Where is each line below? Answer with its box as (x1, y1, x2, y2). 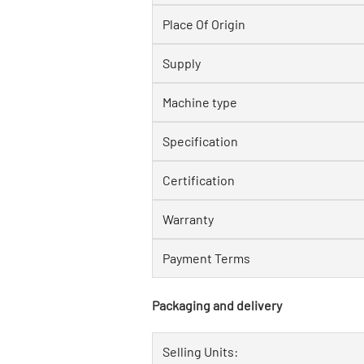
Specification (162, 132, 238, 149)
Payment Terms (162, 249, 250, 266)
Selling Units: (162, 343, 238, 359)
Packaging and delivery (152, 297, 282, 313)
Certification (162, 171, 235, 188)
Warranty (162, 210, 214, 227)
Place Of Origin (162, 15, 245, 32)
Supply (162, 54, 201, 71)
